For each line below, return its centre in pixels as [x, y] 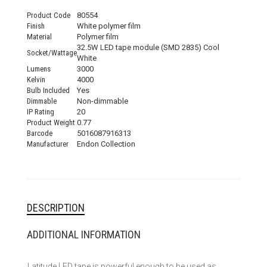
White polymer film [109, 26]
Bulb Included [48, 90]
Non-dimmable [103, 101]
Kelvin [36, 79]
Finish [36, 26]
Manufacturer [48, 144]
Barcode [40, 133]
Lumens [39, 69]
